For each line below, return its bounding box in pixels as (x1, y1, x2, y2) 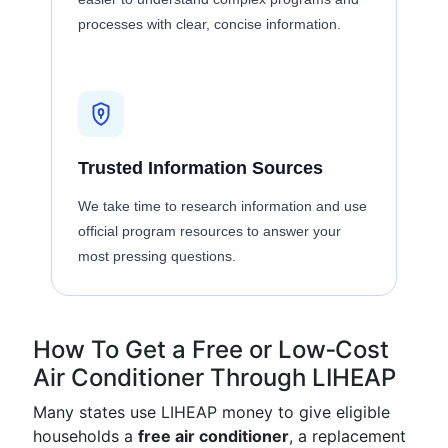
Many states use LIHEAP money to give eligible (33, 402, 390, 422)
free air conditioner (138, 426, 289, 446)
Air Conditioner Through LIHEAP (33, 363, 396, 392)
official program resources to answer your (78, 223, 341, 239)
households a (33, 426, 138, 446)
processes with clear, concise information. (78, 16, 341, 32)
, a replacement (289, 426, 406, 446)
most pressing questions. (78, 248, 236, 264)
